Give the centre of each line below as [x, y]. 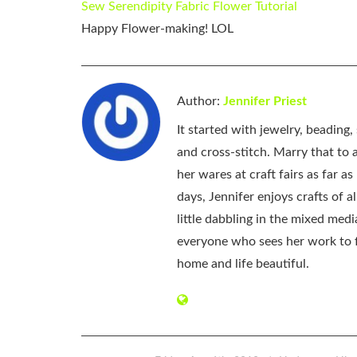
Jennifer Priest [265, 102]
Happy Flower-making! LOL [157, 28]
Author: [200, 102]
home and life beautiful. [243, 264]
